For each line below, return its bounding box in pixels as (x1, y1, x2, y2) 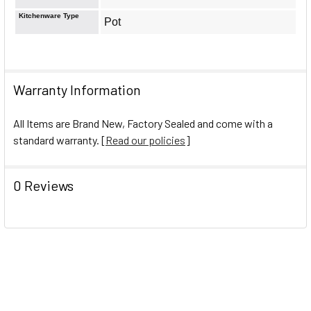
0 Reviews (13, 176, 74, 194)
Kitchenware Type (19, 11, 79, 19)
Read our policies (106, 133, 185, 146)
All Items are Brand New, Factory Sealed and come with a (13, 116, 273, 130)
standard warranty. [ (13, 133, 106, 146)
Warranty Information (13, 81, 141, 98)
